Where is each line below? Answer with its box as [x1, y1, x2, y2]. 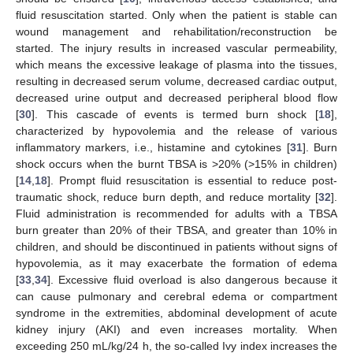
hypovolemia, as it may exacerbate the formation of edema [16, 257, 337, 270]
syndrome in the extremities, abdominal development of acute [16, 307, 337, 320]
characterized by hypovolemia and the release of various [16, 124, 337, 138]
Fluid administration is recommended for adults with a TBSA [16, 207, 337, 221]
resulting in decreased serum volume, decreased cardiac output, [16, 75, 337, 88]
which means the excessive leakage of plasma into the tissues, [16, 58, 337, 72]
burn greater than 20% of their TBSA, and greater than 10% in [16, 224, 337, 237]
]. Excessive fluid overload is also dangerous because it [47, 273, 337, 287]
